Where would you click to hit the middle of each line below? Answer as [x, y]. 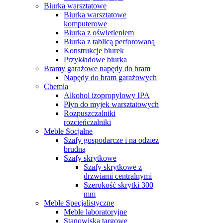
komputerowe [85, 23]
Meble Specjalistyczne [79, 203]
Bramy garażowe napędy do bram [97, 68]
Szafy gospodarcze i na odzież [111, 140]
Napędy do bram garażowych [110, 77]
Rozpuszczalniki [90, 113]
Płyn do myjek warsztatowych [111, 104]
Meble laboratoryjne [95, 212]
